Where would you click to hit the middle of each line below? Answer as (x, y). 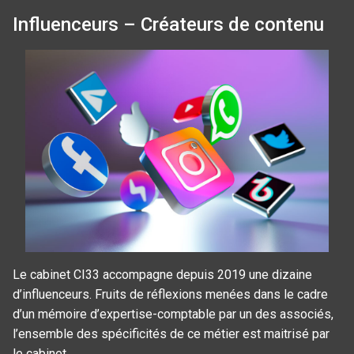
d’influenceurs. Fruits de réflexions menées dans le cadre (170, 295)
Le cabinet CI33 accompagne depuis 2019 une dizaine (162, 275)
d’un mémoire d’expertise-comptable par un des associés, (173, 314)
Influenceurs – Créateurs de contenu (168, 24)
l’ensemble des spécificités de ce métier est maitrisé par (171, 334)
